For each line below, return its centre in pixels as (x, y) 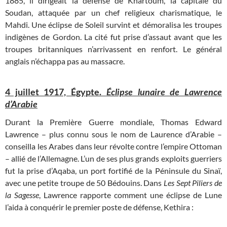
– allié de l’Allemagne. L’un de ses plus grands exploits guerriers (113, 159)
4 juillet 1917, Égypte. (56, 92)
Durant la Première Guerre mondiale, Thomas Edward (113, 122)
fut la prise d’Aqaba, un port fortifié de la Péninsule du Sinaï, (113, 171)
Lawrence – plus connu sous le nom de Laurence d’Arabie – (113, 134)
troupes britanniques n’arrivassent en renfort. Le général (113, 49)
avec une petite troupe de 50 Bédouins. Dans (85, 183)
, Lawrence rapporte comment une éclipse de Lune (130, 195)
